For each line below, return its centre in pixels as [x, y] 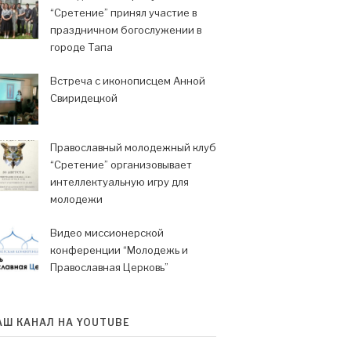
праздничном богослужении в [126, 30]
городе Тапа [81, 47]
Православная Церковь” [109, 267]
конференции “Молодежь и [119, 250]
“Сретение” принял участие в [123, 13]
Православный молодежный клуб [133, 147]
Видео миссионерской [107, 233]
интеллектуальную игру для [119, 182]
